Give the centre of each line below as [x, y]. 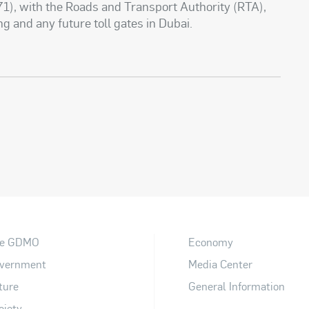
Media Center [220, 264]
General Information [236, 286]
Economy [210, 241]
